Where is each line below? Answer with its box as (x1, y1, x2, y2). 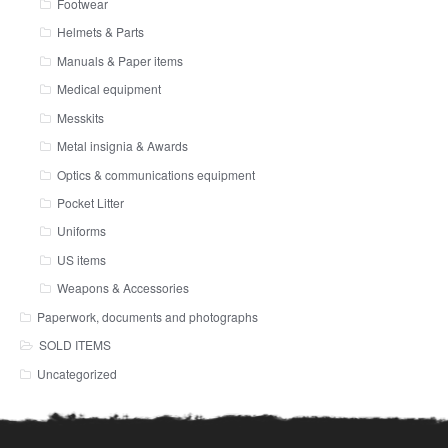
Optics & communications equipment (56, 165, 255, 183)
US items (56, 250, 106, 268)
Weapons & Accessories (56, 279, 189, 297)
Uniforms (56, 222, 106, 240)
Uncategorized (37, 364, 118, 382)
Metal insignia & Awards (56, 137, 188, 155)
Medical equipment (56, 80, 161, 98)
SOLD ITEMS (39, 336, 112, 354)
